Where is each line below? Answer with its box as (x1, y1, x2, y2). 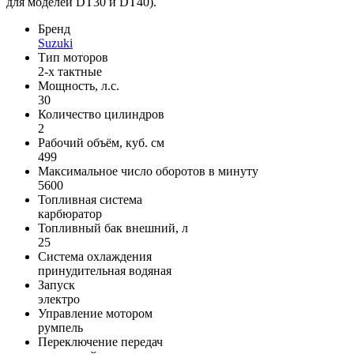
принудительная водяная (38, 263, 171, 277)
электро (38, 292, 80, 306)
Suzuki (38, 36, 73, 50)
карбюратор (38, 206, 102, 220)
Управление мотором (38, 306, 153, 320)
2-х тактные (38, 64, 102, 78)
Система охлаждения (38, 249, 152, 263)
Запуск (38, 277, 75, 292)
